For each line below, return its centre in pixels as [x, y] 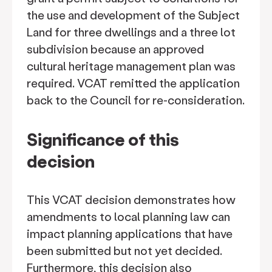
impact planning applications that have [130, 233]
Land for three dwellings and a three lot [131, 32]
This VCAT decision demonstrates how [131, 199]
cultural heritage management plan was [131, 66]
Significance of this [103, 139]
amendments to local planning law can [128, 216]
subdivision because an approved [115, 49]
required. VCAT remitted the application [133, 83]
